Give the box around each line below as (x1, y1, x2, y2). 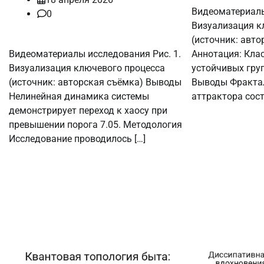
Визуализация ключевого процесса (9, 62, 165, 74)
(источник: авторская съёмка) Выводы (9, 76, 181, 88)
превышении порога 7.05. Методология (9, 118, 182, 130)
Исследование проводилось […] (9, 133, 146, 144)
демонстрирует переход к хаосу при (9, 104, 167, 116)
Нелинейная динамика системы (9, 90, 149, 102)
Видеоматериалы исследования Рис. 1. (9, 48, 181, 60)
